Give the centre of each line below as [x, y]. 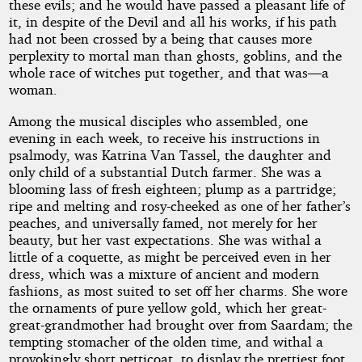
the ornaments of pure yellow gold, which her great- [167, 307]
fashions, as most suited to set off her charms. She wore [178, 290]
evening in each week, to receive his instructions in [164, 137]
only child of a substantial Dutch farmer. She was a [165, 171]
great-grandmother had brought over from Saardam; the [180, 324]
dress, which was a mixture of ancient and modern [164, 273]
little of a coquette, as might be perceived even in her [170, 256]
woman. [33, 90]
